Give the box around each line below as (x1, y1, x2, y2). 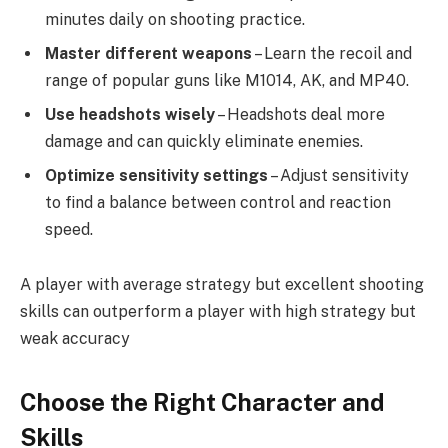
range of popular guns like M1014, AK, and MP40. (45, 70, 409, 90)
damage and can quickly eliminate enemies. (45, 131, 363, 151)
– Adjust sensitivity (268, 165, 409, 185)
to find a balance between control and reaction (45, 192, 391, 212)
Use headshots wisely (45, 104, 215, 124)
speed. (45, 219, 93, 239)
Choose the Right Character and (20, 387, 384, 416)
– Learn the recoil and (252, 43, 412, 63)
